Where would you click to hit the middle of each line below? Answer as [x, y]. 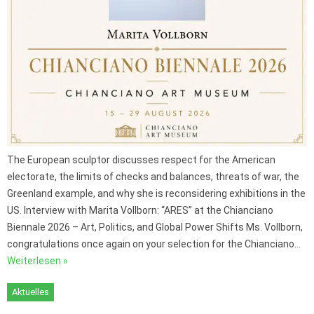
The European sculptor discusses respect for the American [141, 160]
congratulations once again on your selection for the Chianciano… [154, 244]
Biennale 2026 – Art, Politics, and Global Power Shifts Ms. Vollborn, [155, 227]
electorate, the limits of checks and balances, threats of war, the [153, 177]
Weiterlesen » [37, 261]
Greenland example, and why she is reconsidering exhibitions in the [156, 194]
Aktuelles [30, 292]
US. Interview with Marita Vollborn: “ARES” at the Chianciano [140, 211]
